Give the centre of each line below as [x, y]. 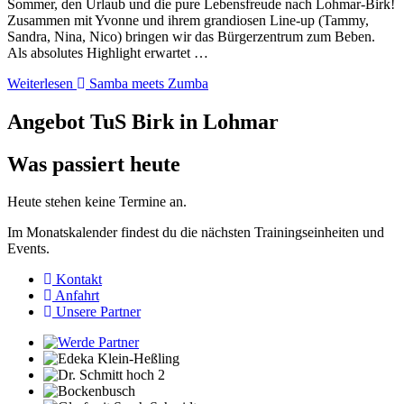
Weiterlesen [42, 83]
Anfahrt [77, 296]
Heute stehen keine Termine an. [97, 202]
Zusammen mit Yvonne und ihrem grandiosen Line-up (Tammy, [188, 20]
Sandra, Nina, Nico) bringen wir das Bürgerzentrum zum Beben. [191, 36]
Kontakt [79, 280]
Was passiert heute [94, 164]
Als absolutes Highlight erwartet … [108, 52]
